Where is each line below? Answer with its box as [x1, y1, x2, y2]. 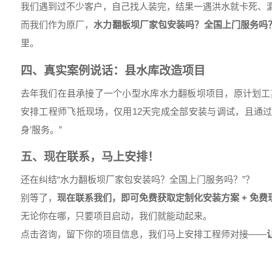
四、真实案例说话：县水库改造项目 [20, 64, 205, 77]
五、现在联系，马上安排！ [20, 150, 159, 163]
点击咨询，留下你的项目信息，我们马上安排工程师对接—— [20, 229, 267, 240]
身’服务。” [20, 124, 62, 135]
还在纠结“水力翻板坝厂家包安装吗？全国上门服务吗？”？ [20, 174, 254, 185]
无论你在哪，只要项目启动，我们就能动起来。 [20, 211, 212, 222]
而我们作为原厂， [20, 19, 94, 30]
